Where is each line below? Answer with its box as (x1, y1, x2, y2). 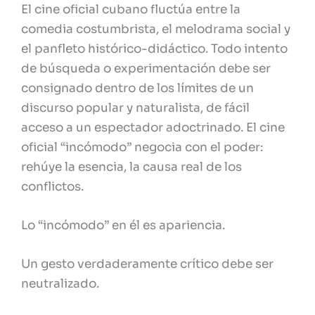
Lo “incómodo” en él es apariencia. (21, 218, 225, 233)
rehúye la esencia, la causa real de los (21, 159, 242, 174)
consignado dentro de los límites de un (21, 80, 254, 96)
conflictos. (21, 179, 84, 194)
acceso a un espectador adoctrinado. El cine (21, 120, 285, 135)
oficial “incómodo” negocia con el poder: (21, 139, 263, 155)
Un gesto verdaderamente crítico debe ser (21, 257, 274, 272)
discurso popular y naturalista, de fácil (21, 100, 250, 115)
